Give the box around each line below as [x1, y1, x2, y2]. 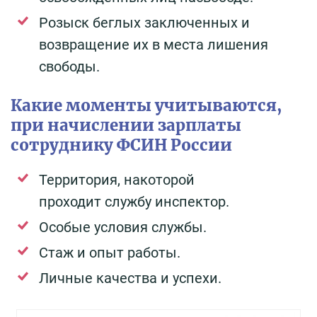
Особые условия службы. [39, 218, 207, 236]
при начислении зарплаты [11, 115, 241, 135]
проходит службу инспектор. [39, 192, 229, 210]
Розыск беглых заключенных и [39, 13, 250, 31]
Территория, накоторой [39, 171, 195, 188]
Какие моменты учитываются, [11, 95, 282, 115]
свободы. [39, 57, 100, 75]
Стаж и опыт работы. [39, 243, 180, 261]
